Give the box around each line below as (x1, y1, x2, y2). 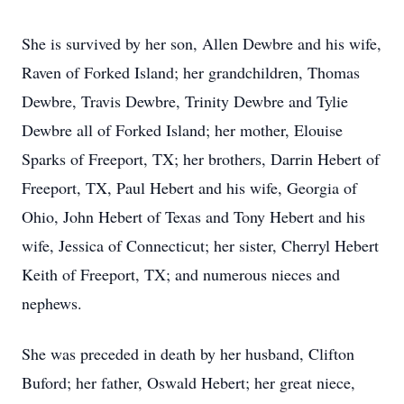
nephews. (22, 292, 82, 314)
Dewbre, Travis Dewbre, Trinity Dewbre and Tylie (22, 90, 348, 112)
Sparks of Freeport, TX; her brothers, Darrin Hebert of (22, 148, 380, 170)
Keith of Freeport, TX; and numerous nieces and (22, 263, 340, 285)
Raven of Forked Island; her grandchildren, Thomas (22, 61, 360, 83)
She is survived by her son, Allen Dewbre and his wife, (22, 32, 381, 54)
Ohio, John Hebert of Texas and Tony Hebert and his (22, 206, 365, 227)
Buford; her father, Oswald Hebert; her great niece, (22, 372, 355, 393)
